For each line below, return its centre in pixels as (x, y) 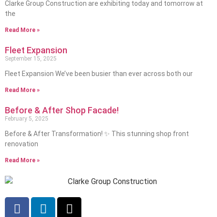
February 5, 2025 (27, 119)
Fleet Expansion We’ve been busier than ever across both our (99, 74)
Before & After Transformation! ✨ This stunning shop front (97, 134)
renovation (22, 144)
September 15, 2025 (31, 59)
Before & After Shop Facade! (62, 110)
